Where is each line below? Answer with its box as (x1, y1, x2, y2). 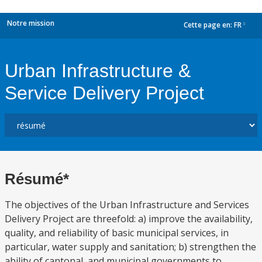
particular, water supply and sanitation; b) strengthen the (5, 240, 256, 253)
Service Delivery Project (5, 82, 204, 104)
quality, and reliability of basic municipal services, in (5, 226, 229, 239)
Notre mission (7, 18, 54, 28)
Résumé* (5, 170, 69, 188)
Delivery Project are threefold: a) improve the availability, (5, 212, 253, 225)
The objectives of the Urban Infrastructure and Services (5, 198, 249, 211)
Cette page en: (184, 20, 234, 30)
